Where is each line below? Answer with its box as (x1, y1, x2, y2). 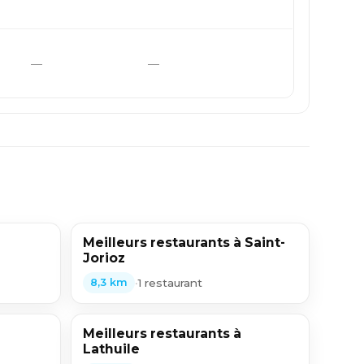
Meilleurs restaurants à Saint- (83, 235, 286, 250)
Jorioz (83, 250, 126, 266)
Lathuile (83, 341, 141, 357)
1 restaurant (138, 275, 203, 289)
